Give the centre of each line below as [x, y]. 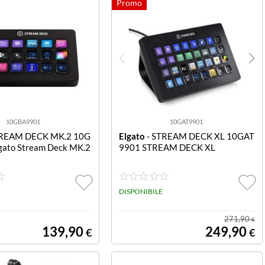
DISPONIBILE [140, 191]
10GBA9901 [23, 122]
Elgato [132, 136]
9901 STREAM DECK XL [167, 147]
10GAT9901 [187, 122]
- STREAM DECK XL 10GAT [199, 136]
